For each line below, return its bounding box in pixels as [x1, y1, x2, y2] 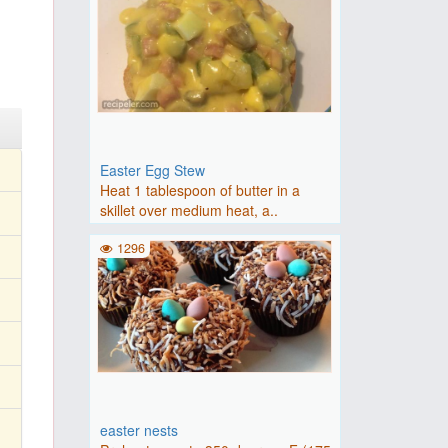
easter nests [99, 420, 178, 440]
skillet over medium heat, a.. [99, 200, 278, 220]
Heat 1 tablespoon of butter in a [99, 180, 300, 200]
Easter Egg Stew [99, 160, 205, 180]
